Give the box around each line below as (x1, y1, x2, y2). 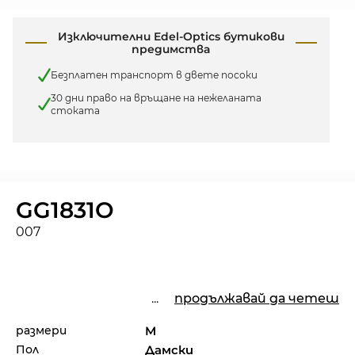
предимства (132, 42, 211, 57)
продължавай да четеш (174, 290, 339, 306)
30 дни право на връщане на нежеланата (51, 91, 261, 104)
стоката (51, 104, 100, 116)
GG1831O (16, 196, 114, 223)
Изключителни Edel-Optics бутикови (57, 29, 284, 44)
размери (16, 323, 67, 338)
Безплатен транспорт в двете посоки (51, 68, 258, 81)
